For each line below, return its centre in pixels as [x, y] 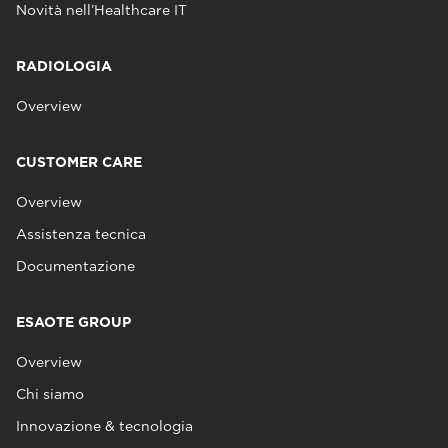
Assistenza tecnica [81, 234]
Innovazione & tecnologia [104, 426]
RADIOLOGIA [64, 66]
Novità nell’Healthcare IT [101, 10]
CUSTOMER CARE [79, 162]
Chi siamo [50, 394]
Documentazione [75, 266]
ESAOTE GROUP [73, 322]
